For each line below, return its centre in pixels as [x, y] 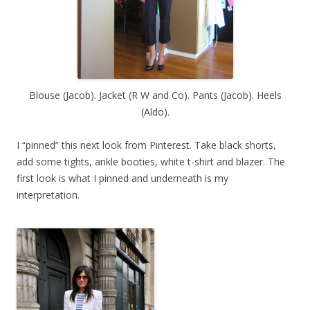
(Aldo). [155, 111]
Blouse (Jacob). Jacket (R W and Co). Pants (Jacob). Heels [155, 95]
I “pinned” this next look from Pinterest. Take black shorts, [146, 145]
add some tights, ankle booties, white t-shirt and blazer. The [151, 161]
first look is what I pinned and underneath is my [122, 178]
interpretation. [48, 194]
